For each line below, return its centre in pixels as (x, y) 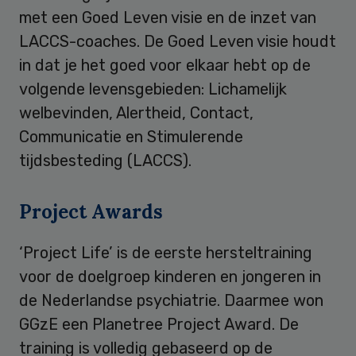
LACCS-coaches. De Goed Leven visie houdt (178, 41)
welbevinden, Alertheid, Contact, (136, 112)
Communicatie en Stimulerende (131, 136)
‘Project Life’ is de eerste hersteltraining (166, 252)
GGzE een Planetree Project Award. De (159, 324)
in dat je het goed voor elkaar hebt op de (165, 65)
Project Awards (91, 211)
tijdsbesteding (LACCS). (105, 160)
